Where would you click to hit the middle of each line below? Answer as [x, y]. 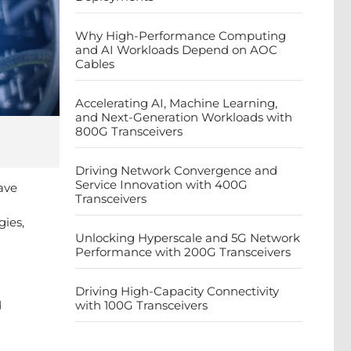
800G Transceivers [129, 131]
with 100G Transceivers [141, 305]
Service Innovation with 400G [161, 185]
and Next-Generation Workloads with [184, 117]
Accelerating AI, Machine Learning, [176, 103]
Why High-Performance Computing [181, 36]
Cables [95, 64]
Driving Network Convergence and [176, 170]
